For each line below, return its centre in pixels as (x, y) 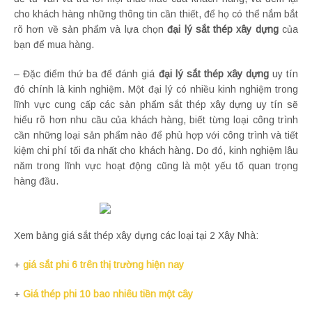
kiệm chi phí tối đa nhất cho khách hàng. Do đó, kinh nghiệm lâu (156, 150)
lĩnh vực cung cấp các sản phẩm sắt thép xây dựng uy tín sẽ (156, 104)
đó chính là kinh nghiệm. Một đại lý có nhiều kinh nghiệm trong (156, 89)
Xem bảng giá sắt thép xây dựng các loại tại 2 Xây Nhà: (136, 235)
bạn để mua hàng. (54, 44)
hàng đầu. (36, 181)
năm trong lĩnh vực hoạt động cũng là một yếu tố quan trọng (156, 165)
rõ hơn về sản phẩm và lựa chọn (91, 29)
